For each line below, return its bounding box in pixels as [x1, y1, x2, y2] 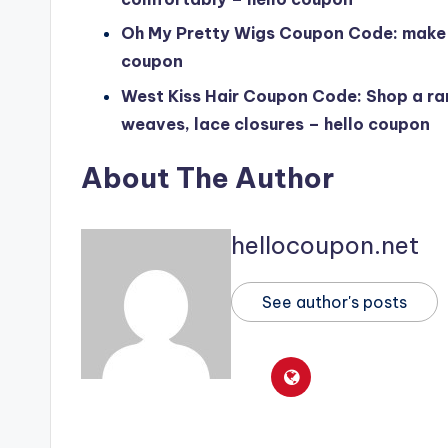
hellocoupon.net [231, 229, 419, 260]
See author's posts [262, 291, 407, 312]
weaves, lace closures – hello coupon [121, 113, 430, 134]
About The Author [81, 159, 334, 195]
